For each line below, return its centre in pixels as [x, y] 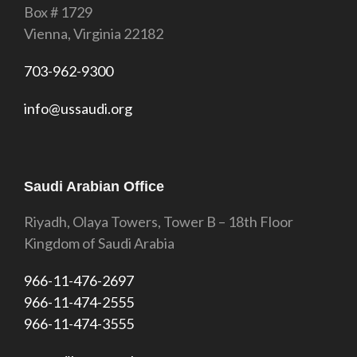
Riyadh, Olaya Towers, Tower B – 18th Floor [159, 222]
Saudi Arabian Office [94, 186]
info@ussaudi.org [78, 108]
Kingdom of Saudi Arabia [99, 243]
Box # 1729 [58, 12]
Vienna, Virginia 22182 [94, 33]
